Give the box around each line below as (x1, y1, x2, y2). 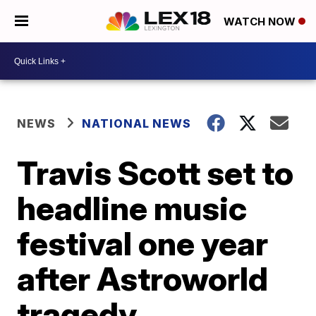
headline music (17, 188, 248, 228)
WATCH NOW (224, 15, 298, 29)
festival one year (17, 224, 269, 263)
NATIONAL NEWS (82, 116, 192, 130)
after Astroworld (17, 259, 269, 298)
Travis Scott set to (17, 153, 294, 193)
